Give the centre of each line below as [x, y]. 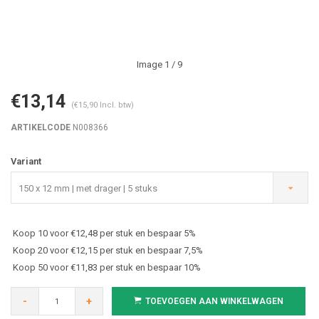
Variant [26, 161]
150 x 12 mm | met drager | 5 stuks [88, 188]
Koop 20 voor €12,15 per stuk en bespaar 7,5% [108, 250]
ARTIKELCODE [41, 127]
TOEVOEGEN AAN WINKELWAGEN [214, 301]
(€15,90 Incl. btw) [103, 105]
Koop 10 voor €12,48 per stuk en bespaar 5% [104, 233]
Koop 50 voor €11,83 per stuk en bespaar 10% [107, 267]
